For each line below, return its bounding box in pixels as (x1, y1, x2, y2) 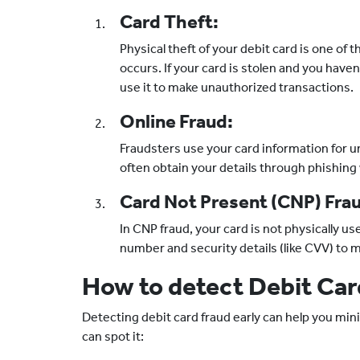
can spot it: (82, 329, 144, 344)
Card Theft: (120, 10, 219, 33)
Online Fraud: (120, 110, 233, 133)
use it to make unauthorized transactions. (120, 80, 354, 95)
